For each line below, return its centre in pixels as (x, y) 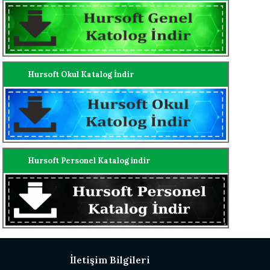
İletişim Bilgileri (110, 260)
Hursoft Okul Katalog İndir (81, 75)
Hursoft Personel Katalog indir (89, 161)
